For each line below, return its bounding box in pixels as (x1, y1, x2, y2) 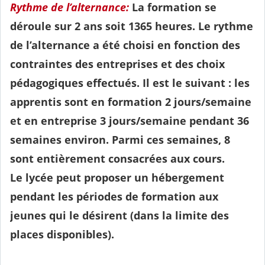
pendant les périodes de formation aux (10, 189, 218, 203)
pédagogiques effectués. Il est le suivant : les (10, 76, 250, 90)
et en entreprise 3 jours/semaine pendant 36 (10, 114, 249, 128)
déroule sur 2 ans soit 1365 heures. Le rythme (10, 19, 253, 33)
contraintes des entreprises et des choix (10, 57, 225, 71)
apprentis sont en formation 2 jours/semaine (10, 95, 251, 109)
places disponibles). (10, 227, 114, 241)
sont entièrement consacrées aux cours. (10, 151, 225, 166)
